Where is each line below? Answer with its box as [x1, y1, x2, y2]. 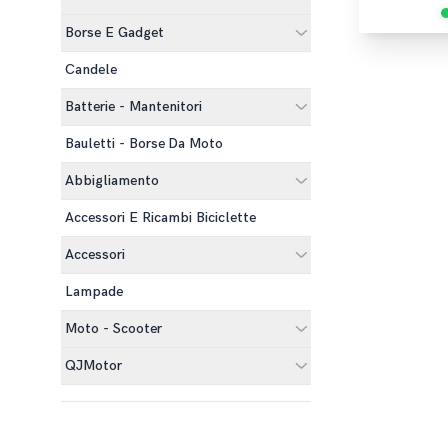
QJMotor [65, 357, 123, 374]
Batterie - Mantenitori [65, 98, 203, 115]
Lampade [65, 283, 124, 300]
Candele [65, 61, 118, 78]
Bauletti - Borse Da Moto [65, 135, 224, 152]
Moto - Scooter [65, 320, 163, 337]
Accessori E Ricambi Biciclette [65, 209, 257, 226]
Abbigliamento [65, 172, 160, 189]
